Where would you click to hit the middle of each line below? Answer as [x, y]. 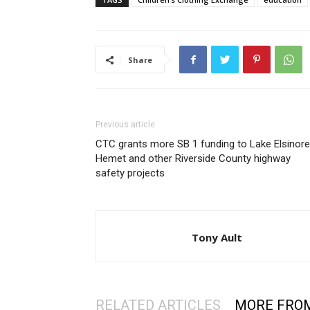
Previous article [125, 125]
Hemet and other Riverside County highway [193, 159]
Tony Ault [217, 238]
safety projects [130, 173]
